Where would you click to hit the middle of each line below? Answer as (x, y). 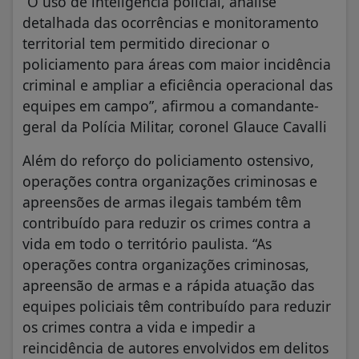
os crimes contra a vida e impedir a (139, 327)
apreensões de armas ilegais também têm (162, 202)
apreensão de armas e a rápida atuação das (168, 285)
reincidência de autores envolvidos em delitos (175, 347)
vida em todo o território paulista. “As (147, 243)
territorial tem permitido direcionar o (146, 43)
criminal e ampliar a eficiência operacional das (177, 85)
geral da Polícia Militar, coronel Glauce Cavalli (175, 126)
